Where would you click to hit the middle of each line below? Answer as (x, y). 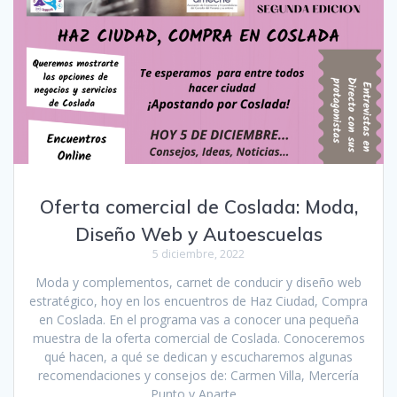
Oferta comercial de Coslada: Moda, (198, 206)
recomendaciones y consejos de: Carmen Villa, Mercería (198, 375)
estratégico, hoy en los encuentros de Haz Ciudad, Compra (198, 300)
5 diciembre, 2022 (198, 253)
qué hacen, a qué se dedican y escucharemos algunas (198, 356)
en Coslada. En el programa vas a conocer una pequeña (198, 319)
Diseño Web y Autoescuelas (198, 234)
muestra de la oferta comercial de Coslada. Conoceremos (198, 338)
